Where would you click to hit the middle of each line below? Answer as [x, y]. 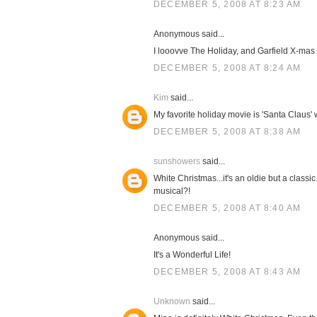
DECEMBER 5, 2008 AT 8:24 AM [227, 68]
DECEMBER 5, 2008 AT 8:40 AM [227, 208]
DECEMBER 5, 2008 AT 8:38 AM [227, 132]
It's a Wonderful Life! [192, 255]
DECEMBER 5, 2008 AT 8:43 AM [227, 272]
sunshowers [177, 161]
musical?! [172, 191]
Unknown [172, 301]
